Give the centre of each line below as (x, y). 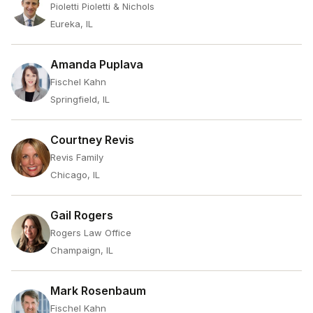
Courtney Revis (92, 140)
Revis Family (77, 157)
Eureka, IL (72, 24)
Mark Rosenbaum (98, 291)
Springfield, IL (80, 99)
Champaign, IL (82, 250)
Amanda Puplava (97, 64)
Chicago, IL (75, 175)
